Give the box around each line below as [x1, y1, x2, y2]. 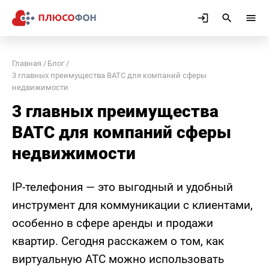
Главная [12, 59, 41, 68]
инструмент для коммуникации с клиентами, [12, 198, 253, 212]
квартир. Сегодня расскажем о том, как [12, 234, 224, 248]
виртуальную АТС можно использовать [12, 252, 224, 266]
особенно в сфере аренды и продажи [12, 216, 213, 230]
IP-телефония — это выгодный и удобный [12, 180, 233, 194]
